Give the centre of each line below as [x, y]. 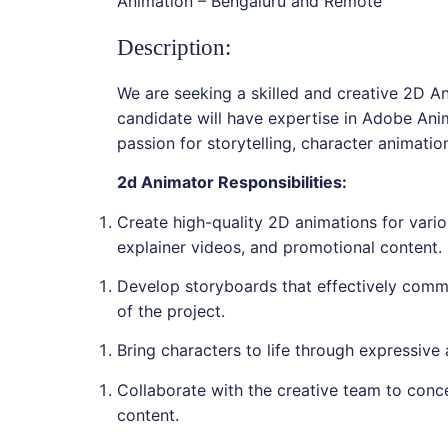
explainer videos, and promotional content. [279, 246]
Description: [173, 47]
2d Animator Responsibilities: [231, 182]
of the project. [170, 311]
